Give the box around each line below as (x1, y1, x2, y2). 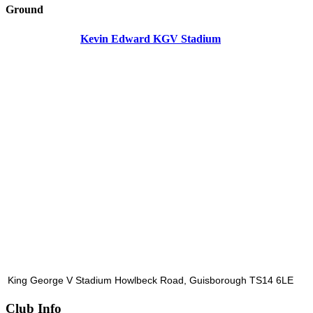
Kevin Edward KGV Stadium (80, 33, 221, 45)
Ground (6, 3, 43, 15)
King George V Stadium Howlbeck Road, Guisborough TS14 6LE (8, 275, 293, 286)
